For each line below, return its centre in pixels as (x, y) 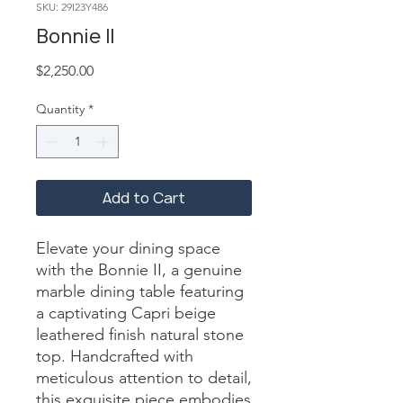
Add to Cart (144, 198)
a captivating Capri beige (126, 313)
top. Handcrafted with (115, 357)
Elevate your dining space (128, 249)
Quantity (60, 109)
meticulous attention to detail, (144, 378)
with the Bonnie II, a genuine (139, 270)
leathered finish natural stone (140, 335)
